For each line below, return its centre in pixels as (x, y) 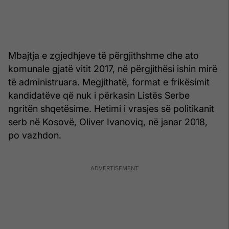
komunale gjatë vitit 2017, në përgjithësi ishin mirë (113, 68)
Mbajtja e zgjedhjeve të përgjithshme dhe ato (104, 55)
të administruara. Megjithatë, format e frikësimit (109, 82)
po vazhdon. (35, 135)
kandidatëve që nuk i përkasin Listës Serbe (99, 95)
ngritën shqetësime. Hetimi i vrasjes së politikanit (111, 108)
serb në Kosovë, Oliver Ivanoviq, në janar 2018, (108, 122)
